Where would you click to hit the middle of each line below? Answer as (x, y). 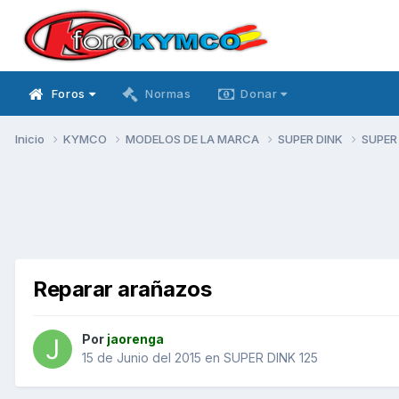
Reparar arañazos (122, 289)
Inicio (31, 138)
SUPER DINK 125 (271, 358)
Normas (168, 94)
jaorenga (135, 339)
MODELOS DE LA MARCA (194, 138)
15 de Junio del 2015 (142, 358)
